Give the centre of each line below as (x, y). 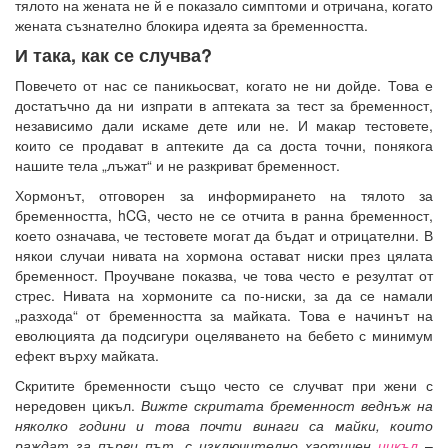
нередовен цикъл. (78, 404)
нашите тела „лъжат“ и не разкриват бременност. (177, 164)
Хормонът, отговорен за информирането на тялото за (224, 194)
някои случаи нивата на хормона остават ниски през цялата (224, 254)
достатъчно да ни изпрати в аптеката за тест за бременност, (224, 104)
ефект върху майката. (87, 354)
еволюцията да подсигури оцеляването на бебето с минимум (224, 334)
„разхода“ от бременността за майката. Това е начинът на (224, 314)
